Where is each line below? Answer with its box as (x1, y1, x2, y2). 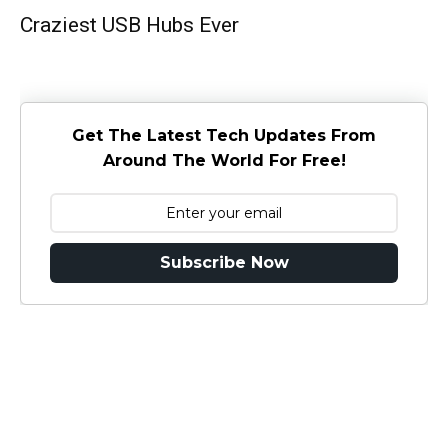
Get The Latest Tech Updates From (72, 126, 376, 146)
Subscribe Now (159, 253, 289, 273)
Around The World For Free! (102, 151, 346, 171)
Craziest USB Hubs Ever (20, 12, 239, 37)
